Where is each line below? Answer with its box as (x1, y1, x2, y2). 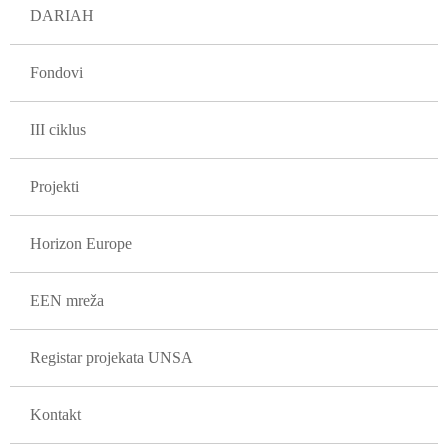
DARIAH (30, 7, 94, 24)
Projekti (30, 178, 79, 195)
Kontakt (30, 406, 81, 423)
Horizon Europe (30, 235, 132, 252)
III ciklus (30, 121, 86, 138)
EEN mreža (30, 292, 104, 309)
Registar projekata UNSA (30, 349, 193, 366)
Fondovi (30, 64, 83, 81)
